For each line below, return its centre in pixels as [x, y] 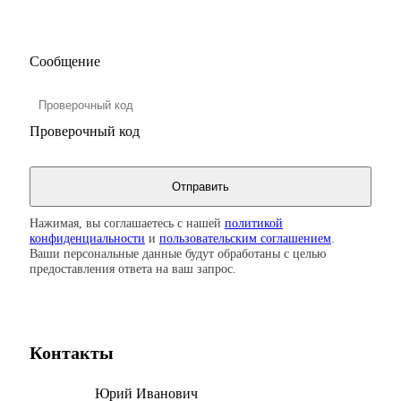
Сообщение [65, 61]
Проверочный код [85, 131]
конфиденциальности [87, 238]
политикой [254, 222]
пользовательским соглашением [245, 238]
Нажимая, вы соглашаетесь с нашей [127, 222]
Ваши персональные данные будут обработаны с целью [178, 253]
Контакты [72, 352]
